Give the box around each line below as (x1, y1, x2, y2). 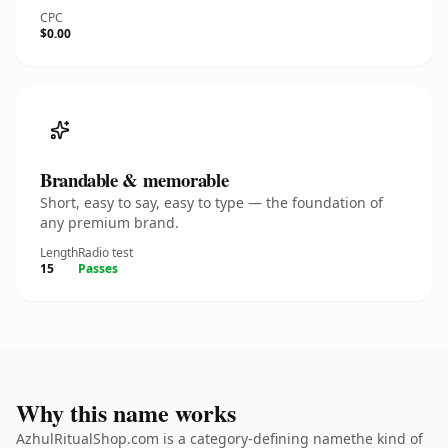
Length (40, 244, 78, 261)
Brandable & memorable (40, 166, 229, 193)
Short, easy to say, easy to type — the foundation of (40, 193, 383, 212)
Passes (78, 260, 118, 277)
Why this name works (16, 395, 236, 430)
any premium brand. (40, 213, 179, 232)
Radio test (78, 244, 133, 261)
